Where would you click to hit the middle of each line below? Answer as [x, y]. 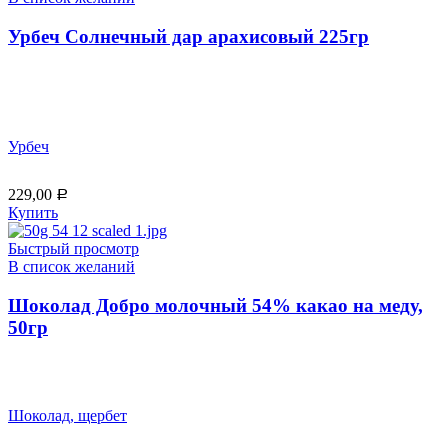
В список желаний [71, 267]
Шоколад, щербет [67, 416]
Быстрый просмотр [73, 249]
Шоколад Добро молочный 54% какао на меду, [215, 305]
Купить [33, 213]
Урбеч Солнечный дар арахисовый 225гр [188, 36]
